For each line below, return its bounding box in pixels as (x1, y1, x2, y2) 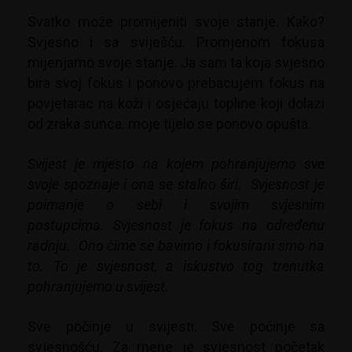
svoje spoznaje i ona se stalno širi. (27, 176, 247, 193)
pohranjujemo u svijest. (27, 278, 169, 295)
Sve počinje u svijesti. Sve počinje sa (27, 318, 324, 335)
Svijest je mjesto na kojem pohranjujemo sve (27, 156, 324, 173)
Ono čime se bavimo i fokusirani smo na (78, 237, 325, 255)
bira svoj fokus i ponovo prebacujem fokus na (27, 75, 324, 92)
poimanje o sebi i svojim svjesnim (27, 196, 324, 214)
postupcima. (27, 217, 104, 234)
